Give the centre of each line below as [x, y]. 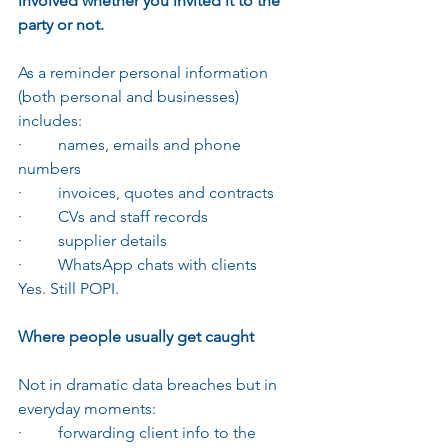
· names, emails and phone [131, 144]
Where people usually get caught [136, 336]
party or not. [61, 24]
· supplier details [92, 240]
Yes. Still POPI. [68, 288]
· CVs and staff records [113, 216]
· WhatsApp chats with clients [137, 264]
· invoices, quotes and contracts [146, 192]
